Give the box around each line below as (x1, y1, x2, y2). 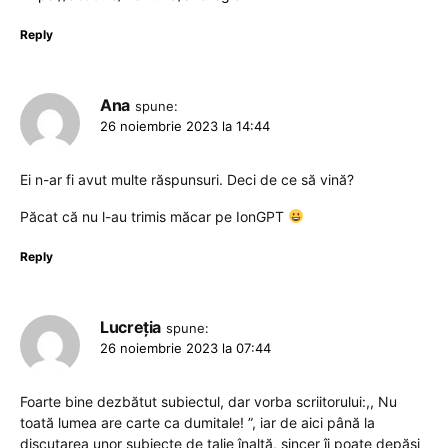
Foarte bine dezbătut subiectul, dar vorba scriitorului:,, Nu (20, 392, 397, 410)
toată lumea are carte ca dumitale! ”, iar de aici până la (20, 413, 375, 431)
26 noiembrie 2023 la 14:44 (100, 117, 270, 134)
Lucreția (100, 316, 162, 337)
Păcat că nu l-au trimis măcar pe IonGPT (20, 207, 288, 225)
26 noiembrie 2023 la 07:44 (100, 339, 271, 356)
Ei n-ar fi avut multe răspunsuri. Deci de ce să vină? (20, 170, 354, 188)
